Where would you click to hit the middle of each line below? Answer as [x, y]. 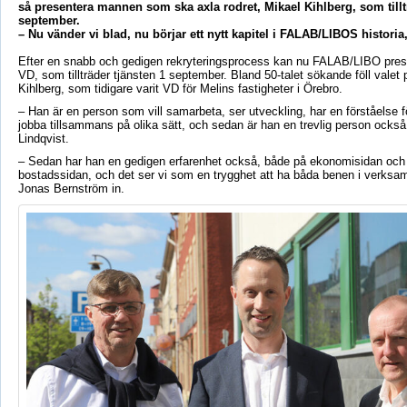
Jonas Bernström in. [71, 188]
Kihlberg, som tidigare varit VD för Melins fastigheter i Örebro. [180, 88]
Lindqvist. [43, 138]
